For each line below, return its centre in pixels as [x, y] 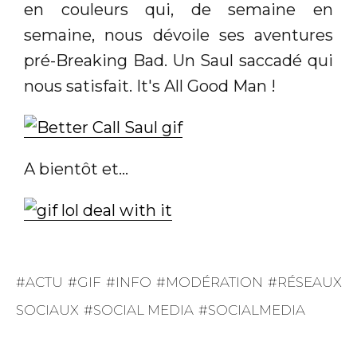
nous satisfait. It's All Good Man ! [150, 86]
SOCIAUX [47, 310]
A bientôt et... [76, 169]
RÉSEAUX [310, 282]
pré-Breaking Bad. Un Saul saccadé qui [178, 61]
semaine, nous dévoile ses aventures [178, 35]
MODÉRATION [214, 282]
